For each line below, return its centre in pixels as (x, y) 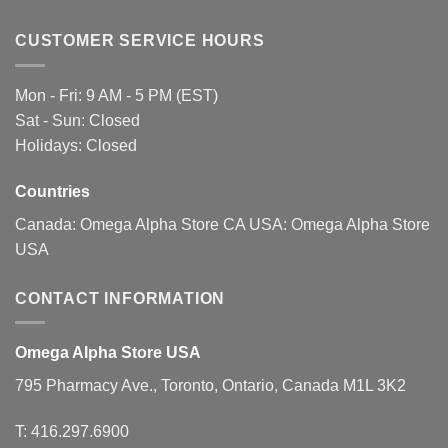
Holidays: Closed (76, 145)
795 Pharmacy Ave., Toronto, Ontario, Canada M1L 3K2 (210, 386)
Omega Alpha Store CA (164, 224)
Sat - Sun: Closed (77, 120)
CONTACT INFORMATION (120, 298)
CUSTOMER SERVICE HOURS (140, 41)
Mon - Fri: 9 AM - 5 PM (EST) (116, 95)
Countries (52, 191)
